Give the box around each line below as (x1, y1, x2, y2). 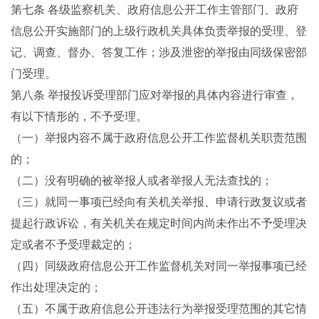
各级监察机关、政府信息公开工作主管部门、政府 (48, 4, 298, 16)
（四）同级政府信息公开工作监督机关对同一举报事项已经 (11, 260, 307, 272)
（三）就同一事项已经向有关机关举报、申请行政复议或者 (11, 196, 307, 208)
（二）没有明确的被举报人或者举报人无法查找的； (11, 174, 273, 187)
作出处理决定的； (11, 281, 102, 293)
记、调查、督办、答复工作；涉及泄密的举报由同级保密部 (11, 46, 307, 58)
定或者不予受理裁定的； (11, 239, 136, 251)
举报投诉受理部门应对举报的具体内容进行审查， (48, 89, 298, 101)
